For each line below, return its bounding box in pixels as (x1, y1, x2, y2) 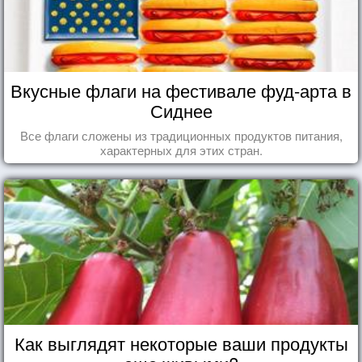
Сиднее (149, 97, 213, 123)
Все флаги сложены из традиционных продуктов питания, (19, 126, 343, 144)
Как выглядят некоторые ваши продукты (14, 330, 348, 356)
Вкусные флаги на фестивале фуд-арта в (11, 77, 351, 103)
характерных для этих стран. (99, 141, 263, 158)
